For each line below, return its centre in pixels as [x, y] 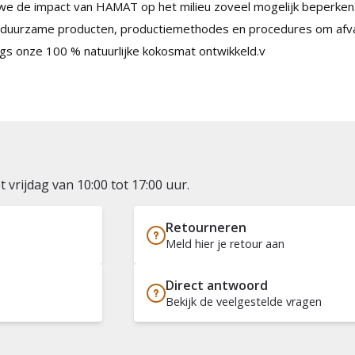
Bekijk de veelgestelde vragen [244, 302]
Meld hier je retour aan [225, 244]
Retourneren [206, 227]
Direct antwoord [217, 285]
